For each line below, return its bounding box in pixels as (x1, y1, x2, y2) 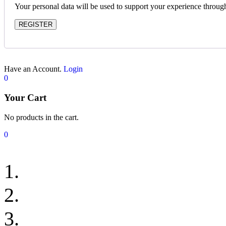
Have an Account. (4, 65, 64, 74)
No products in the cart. (4, 112, 79, 122)
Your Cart (4, 92, 46, 103)
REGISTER (19, 21, 52, 29)
